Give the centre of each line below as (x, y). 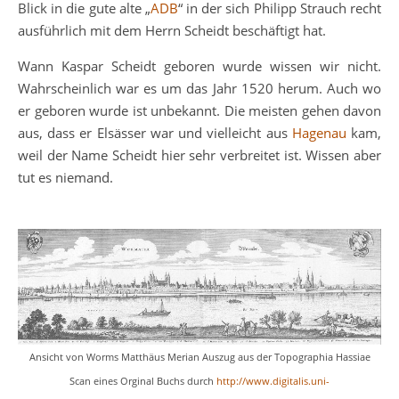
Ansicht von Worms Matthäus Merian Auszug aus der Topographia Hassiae (199, 357)
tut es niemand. (65, 177)
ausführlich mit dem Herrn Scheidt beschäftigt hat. (172, 30)
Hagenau (319, 133)
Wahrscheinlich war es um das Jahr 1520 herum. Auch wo (199, 88)
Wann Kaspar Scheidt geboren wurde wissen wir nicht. (199, 66)
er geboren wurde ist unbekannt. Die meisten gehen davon (199, 110)
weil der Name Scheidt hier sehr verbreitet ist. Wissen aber (199, 155)
